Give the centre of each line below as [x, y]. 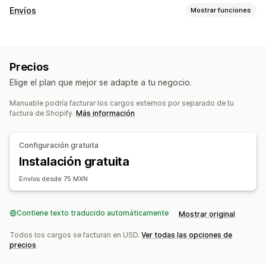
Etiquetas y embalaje [50, 37]
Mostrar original [207, 214]
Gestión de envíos [45, 75]
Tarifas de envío [42, 53]
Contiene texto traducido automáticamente [93, 213]
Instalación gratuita [74, 162]
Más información [105, 113]
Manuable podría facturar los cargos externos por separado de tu [122, 103]
